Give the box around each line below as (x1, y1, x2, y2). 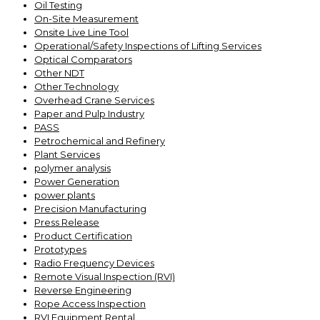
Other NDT (34, 67, 84, 79)
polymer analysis (34, 162, 111, 174)
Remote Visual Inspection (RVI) (34, 271, 175, 282)
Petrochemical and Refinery (34, 135, 165, 146)
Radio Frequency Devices (34, 257, 154, 269)
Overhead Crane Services (34, 94, 154, 106)
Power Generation (34, 176, 119, 187)
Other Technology (34, 81, 119, 92)
